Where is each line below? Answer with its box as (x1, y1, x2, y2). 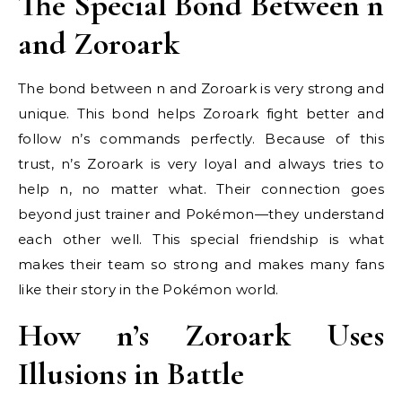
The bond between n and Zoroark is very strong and (18, 80, 384, 97)
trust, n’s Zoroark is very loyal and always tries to (18, 155, 384, 172)
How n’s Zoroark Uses (18, 316, 384, 354)
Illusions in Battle (18, 354, 244, 393)
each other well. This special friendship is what (18, 231, 384, 248)
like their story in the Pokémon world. (18, 281, 279, 298)
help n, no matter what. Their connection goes (18, 180, 384, 197)
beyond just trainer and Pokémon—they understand (18, 205, 384, 223)
